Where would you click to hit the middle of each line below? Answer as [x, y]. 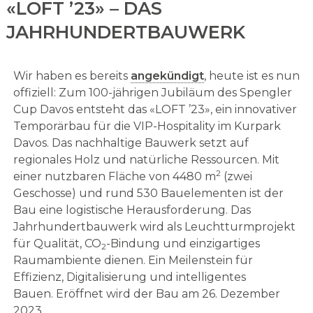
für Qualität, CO [57, 244]
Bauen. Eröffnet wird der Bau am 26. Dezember [146, 294]
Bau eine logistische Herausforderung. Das [132, 210]
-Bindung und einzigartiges [183, 244]
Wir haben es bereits [72, 76]
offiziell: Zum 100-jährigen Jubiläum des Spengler [152, 93]
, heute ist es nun [252, 76]
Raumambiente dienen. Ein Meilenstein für [133, 261]
